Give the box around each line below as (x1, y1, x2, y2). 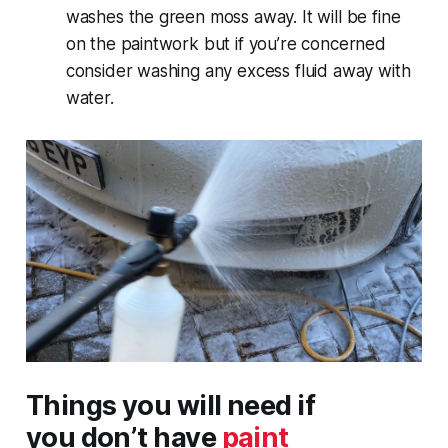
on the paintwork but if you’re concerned (65, 33, 386, 54)
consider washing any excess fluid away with (65, 60, 411, 81)
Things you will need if (25, 388, 316, 422)
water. (65, 87, 114, 108)
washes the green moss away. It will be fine (65, 6, 401, 27)
